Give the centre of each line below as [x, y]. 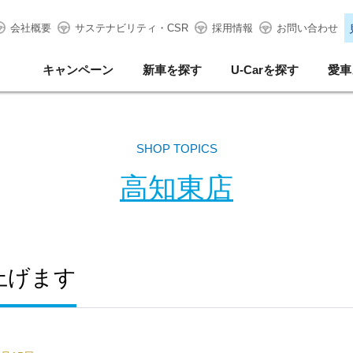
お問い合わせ [307, 28]
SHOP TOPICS [176, 149]
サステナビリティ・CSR [131, 28]
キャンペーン [78, 70]
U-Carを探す [265, 70]
